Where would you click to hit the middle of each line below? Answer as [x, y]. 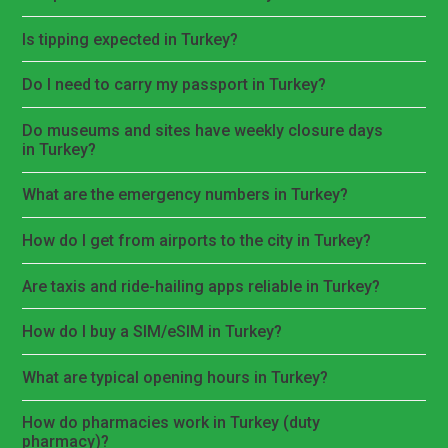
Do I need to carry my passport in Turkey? [174, 85]
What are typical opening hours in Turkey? [175, 377]
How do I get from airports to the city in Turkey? [197, 240]
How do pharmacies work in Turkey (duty [171, 423]
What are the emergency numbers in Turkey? [185, 195]
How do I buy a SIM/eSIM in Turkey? [152, 332]
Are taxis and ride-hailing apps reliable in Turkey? [201, 286]
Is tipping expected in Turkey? [130, 39]
